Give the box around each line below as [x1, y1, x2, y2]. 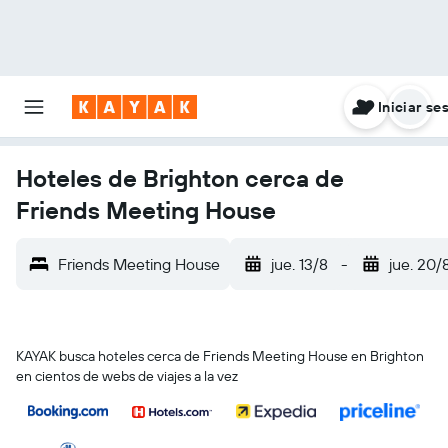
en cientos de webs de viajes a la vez [16, 367, 238, 385]
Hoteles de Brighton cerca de [16, 163, 344, 193]
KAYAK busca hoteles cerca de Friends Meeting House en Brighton [16, 347, 424, 365]
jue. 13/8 [271, 254, 328, 274]
